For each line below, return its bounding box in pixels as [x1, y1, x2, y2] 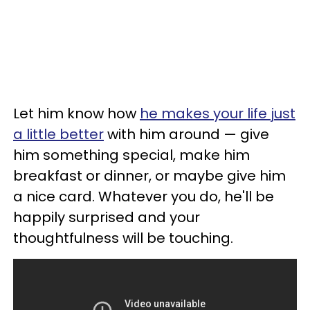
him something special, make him [13, 145, 250, 165]
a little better [13, 124, 104, 144]
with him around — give [104, 124, 269, 144]
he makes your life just [140, 103, 295, 123]
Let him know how [13, 103, 140, 123]
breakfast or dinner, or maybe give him [13, 165, 286, 185]
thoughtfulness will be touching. [13, 228, 233, 248]
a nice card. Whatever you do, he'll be [13, 186, 274, 206]
